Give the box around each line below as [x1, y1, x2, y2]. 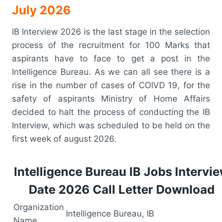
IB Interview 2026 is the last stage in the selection [12, 26, 210, 37]
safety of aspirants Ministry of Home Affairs [12, 93, 210, 104]
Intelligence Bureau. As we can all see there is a [12, 66, 210, 77]
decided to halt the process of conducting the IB [12, 107, 210, 117]
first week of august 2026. [12, 133, 116, 144]
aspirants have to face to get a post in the [12, 53, 210, 63]
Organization [13, 202, 64, 212]
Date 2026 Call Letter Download [29, 182, 215, 197]
